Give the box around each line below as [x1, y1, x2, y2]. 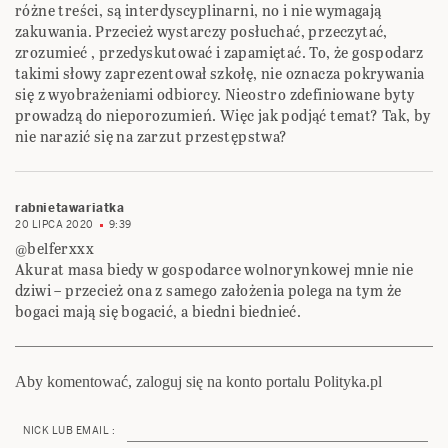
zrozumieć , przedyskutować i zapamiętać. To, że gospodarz [15, 42, 424, 64]
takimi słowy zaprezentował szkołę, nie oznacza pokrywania [15, 63, 425, 85]
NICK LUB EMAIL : [23, 424, 115, 438]
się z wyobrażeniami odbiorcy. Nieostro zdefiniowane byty [15, 84, 415, 106]
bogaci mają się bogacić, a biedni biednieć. [15, 301, 302, 323]
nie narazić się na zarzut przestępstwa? [15, 126, 288, 148]
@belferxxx [15, 238, 94, 260]
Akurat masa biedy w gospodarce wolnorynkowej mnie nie [15, 259, 414, 281]
